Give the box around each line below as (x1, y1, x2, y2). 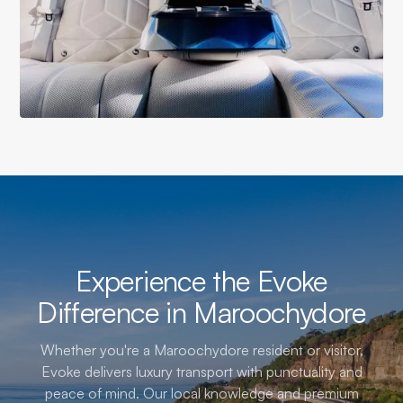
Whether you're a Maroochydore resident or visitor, (40, 340, 363, 359)
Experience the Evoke (76, 262, 327, 299)
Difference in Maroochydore (37, 293, 366, 330)
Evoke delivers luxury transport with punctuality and (40, 362, 363, 381)
